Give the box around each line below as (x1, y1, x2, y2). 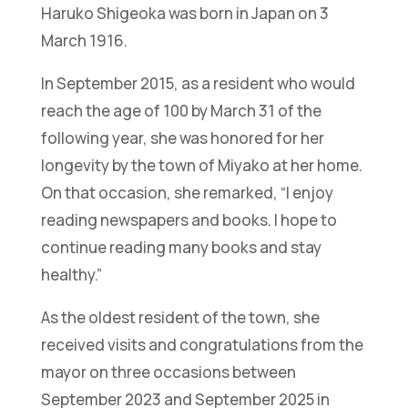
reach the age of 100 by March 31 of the (40, 99, 321, 121)
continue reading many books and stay (40, 236, 321, 258)
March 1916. (40, 29, 127, 51)
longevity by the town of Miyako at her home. (40, 154, 362, 176)
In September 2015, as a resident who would (40, 72, 355, 94)
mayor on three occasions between (40, 361, 296, 382)
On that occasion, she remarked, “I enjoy (40, 181, 333, 203)
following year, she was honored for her (40, 127, 324, 148)
